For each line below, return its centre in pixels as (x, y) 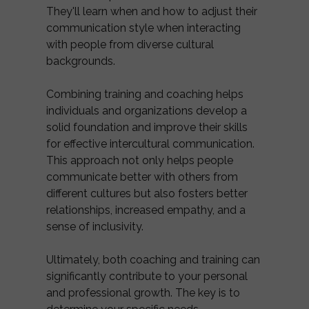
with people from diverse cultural (130, 45)
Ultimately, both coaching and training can (153, 260)
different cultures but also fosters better (147, 194)
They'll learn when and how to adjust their (152, 12)
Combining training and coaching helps (145, 94)
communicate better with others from (142, 177)
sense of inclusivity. (96, 227)
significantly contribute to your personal (147, 277)
